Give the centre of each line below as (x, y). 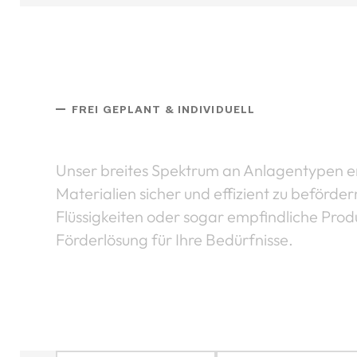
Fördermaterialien (127, 133)
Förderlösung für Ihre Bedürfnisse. (175, 239)
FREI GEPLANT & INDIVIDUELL (164, 108)
